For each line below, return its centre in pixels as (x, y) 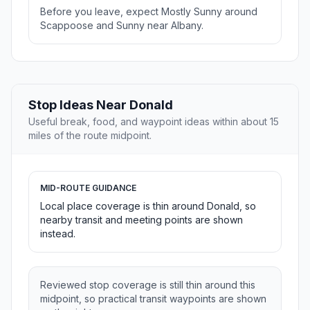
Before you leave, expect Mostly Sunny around (149, 12)
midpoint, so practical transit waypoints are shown (153, 299)
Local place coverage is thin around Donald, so (148, 206)
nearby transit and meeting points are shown (142, 220)
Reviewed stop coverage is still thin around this (148, 285)
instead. (58, 234)
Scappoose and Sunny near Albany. (122, 26)
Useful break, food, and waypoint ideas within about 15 (154, 122)
